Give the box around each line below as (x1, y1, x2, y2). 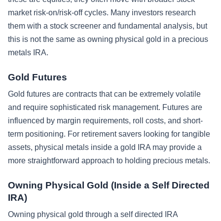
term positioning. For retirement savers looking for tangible (8, 130, 210, 139)
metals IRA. (8, 48, 48, 57)
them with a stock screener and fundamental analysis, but (8, 22, 207, 31)
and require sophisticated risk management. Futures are (8, 103, 202, 112)
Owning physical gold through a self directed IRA (8, 210, 178, 219)
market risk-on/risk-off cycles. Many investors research (8, 8, 196, 17)
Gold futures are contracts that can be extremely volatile (8, 90, 201, 99)
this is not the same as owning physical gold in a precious (8, 35, 208, 44)
